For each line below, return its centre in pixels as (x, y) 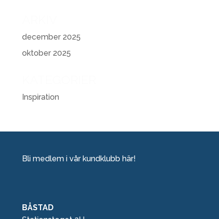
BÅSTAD (38, 208)
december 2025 (51, 37)
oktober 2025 (46, 53)
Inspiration (40, 97)
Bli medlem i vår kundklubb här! (79, 159)
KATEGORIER (59, 80)
